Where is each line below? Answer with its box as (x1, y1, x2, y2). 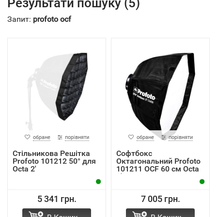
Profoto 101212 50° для (13, 156, 96, 166)
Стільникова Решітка (13, 149, 90, 158)
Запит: (7, 15, 33, 24)
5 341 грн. (37, 194, 77, 204)
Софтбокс (116, 149, 152, 158)
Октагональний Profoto (116, 156, 201, 166)
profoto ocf (33, 15, 71, 24)
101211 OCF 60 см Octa (116, 164, 199, 173)
